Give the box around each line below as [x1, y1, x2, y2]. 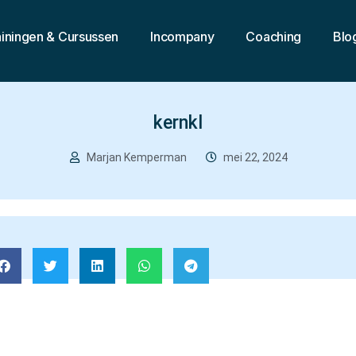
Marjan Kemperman [86, 150, 187, 164]
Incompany [150, 29, 215, 45]
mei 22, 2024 [222, 150, 288, 164]
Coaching [246, 29, 302, 45]
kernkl [153, 111, 203, 133]
